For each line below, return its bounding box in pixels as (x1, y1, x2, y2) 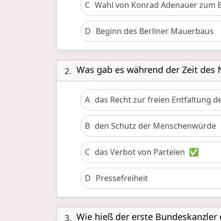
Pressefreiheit (96, 173, 148, 184)
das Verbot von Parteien (95, 147, 185, 157)
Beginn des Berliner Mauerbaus (96, 26, 214, 37)
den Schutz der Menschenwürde (95, 120, 216, 131)
